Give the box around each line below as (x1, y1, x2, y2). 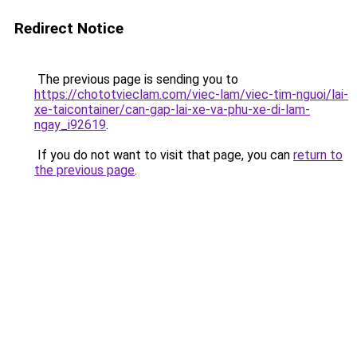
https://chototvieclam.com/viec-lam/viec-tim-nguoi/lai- (34, 87, 348, 102)
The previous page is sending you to (34, 72, 238, 87)
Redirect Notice (14, 19, 124, 37)
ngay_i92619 (34, 117, 106, 132)
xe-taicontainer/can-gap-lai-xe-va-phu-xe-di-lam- (34, 102, 310, 117)
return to (293, 147, 343, 163)
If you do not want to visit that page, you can (34, 147, 293, 163)
